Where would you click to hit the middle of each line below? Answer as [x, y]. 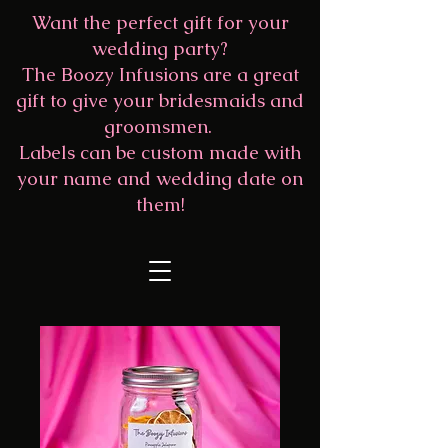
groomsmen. [160, 126]
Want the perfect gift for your [160, 22]
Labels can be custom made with [160, 152]
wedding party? [160, 48]
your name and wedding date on [160, 178]
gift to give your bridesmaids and [160, 100]
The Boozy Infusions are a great [160, 74]
